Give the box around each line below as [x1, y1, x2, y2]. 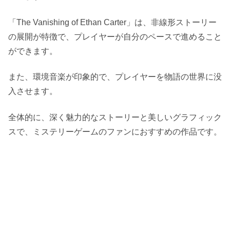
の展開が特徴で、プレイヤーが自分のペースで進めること [8, 32, 222, 41]
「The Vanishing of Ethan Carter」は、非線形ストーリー [8, 17, 217, 27]
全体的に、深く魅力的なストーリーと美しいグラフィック [8, 112, 222, 122]
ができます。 [8, 46, 57, 55]
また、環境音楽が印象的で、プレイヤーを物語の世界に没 [8, 72, 222, 82]
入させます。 [8, 87, 57, 96]
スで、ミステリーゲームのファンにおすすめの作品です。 [8, 127, 222, 136]
